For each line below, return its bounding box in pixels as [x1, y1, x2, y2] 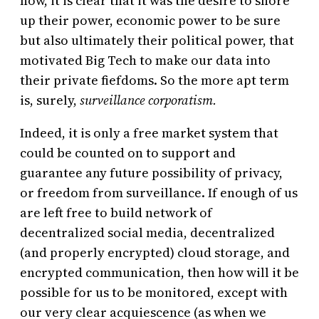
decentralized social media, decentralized [20, 224, 275, 242]
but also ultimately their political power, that [20, 31, 294, 50]
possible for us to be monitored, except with [20, 283, 288, 302]
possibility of [152, 164, 231, 182]
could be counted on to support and [20, 144, 236, 162]
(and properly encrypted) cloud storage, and [20, 244, 290, 262]
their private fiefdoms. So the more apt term [20, 71, 289, 90]
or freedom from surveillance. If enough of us [20, 184, 298, 202]
